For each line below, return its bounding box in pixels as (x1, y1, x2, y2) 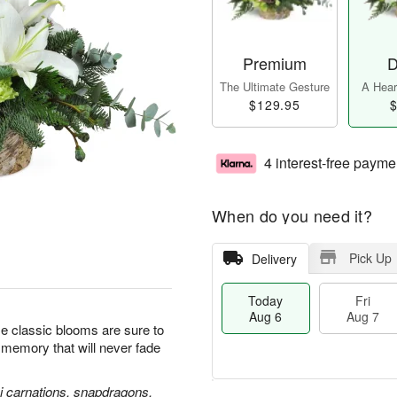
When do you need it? (212, 204, 372, 228)
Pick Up (348, 249, 392, 268)
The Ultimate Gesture (220, 78, 330, 96)
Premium (243, 51, 307, 75)
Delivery (251, 250, 297, 269)
